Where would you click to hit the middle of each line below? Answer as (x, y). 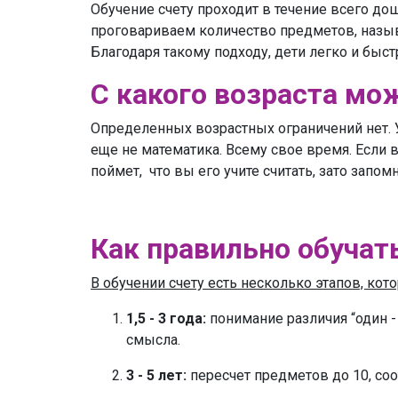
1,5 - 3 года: (166, 319)
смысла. (153, 340)
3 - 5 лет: (156, 376)
